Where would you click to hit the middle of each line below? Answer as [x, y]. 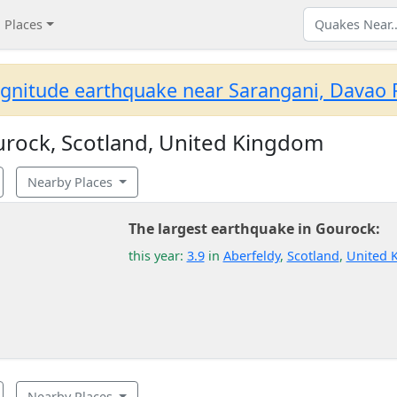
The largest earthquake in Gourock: [254, 229]
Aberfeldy [251, 256]
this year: [157, 256]
